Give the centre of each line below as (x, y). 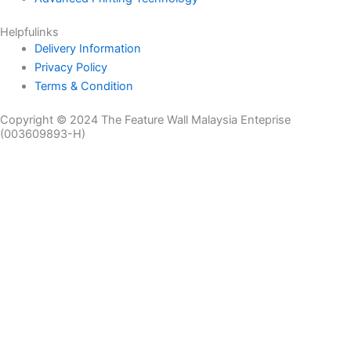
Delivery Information (87, 49)
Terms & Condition (83, 87)
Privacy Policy (71, 68)
